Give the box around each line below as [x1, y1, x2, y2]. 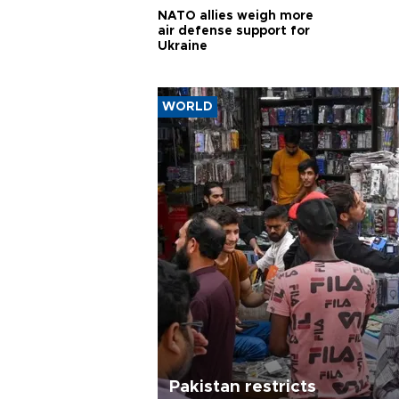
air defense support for [158, 25, 310, 38]
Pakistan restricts [169, 379, 316, 396]
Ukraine [158, 40, 208, 53]
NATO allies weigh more [158, 10, 313, 23]
